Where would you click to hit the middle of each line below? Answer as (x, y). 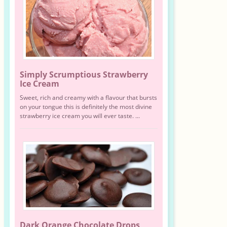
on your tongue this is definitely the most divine (86, 107)
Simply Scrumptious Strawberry (84, 75)
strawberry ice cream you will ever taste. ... (80, 116)
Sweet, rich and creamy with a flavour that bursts (88, 98)
